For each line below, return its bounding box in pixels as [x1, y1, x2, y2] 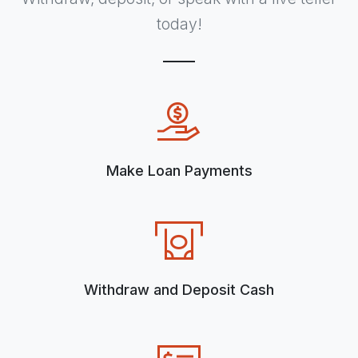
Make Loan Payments [105, 161, 253, 179]
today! [156, 14, 202, 34]
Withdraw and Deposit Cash [84, 280, 274, 298]
